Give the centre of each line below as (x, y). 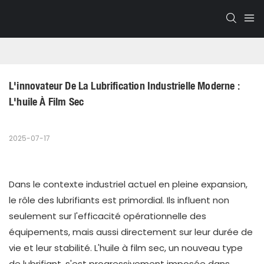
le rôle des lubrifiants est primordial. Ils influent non (119, 200)
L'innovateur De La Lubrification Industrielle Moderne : (124, 86)
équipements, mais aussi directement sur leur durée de (131, 232)
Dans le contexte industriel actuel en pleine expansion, (128, 184)
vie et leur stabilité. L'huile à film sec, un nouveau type (126, 248)
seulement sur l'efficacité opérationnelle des (108, 216)
